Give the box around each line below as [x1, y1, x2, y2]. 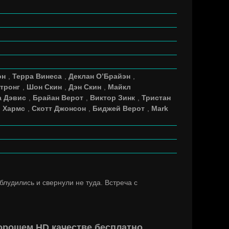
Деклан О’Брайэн [68, 72, 130, 80]
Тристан [142, 94, 171, 102]
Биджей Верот [93, 104, 145, 112]
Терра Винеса [12, 72, 62, 80]
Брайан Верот [33, 94, 83, 102]
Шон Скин [27, 83, 62, 91]
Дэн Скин [68, 83, 101, 91]
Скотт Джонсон [32, 104, 86, 112]
